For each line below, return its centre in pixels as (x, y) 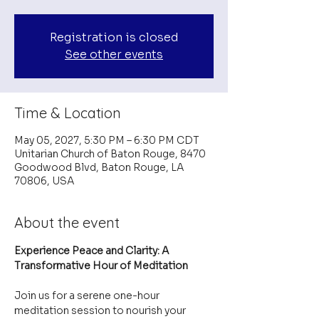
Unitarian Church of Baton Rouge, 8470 (110, 154)
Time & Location (68, 113)
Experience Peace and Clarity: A (93, 251)
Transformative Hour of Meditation (101, 266)
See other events (114, 54)
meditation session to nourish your (101, 310)
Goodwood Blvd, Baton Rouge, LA (99, 167)
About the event (67, 223)
